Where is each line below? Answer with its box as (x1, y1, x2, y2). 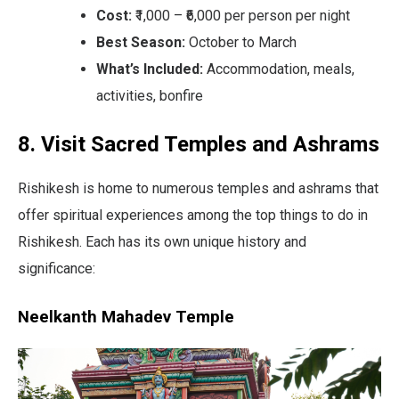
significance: (18, 259, 95, 277)
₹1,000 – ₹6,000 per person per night (132, 6, 350, 24)
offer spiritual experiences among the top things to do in (18, 206, 368, 224)
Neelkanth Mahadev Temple (18, 306, 234, 327)
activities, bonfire (96, 86, 203, 104)
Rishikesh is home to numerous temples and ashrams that (18, 179, 379, 197)
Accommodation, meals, (203, 60, 354, 77)
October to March (185, 33, 297, 51)
